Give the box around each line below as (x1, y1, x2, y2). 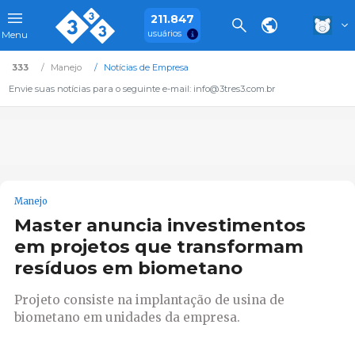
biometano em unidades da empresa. (14, 309, 240, 325)
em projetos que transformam (14, 235, 303, 258)
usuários (147, 28, 181, 39)
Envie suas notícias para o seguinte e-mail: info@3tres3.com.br (8, 83, 276, 94)
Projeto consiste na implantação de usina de (14, 292, 284, 307)
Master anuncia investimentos (14, 214, 306, 237)
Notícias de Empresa (103, 62, 189, 73)
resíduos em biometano (14, 257, 242, 280)
